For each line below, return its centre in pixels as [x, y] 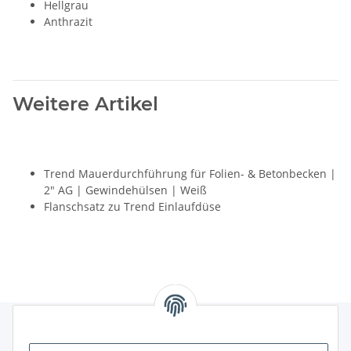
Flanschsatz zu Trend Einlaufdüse [132, 207]
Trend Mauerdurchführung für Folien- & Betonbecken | [190, 174]
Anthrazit [68, 22]
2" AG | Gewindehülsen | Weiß [125, 190]
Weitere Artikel [85, 104]
